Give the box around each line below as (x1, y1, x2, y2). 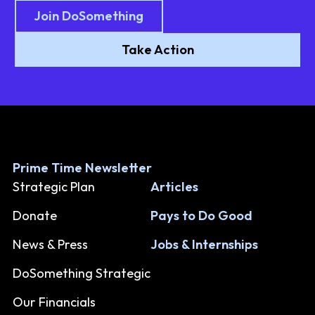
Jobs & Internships (150, 236, 259, 252)
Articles (150, 178, 199, 195)
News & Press (13, 236, 89, 252)
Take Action (121, 41, 194, 58)
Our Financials (13, 294, 96, 311)
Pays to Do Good (150, 207, 253, 224)
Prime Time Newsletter (13, 159, 153, 176)
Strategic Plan (13, 178, 96, 195)
